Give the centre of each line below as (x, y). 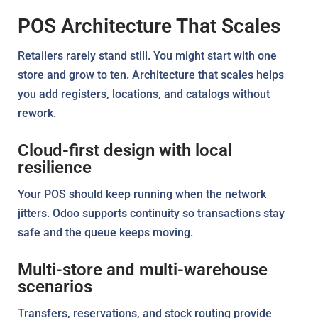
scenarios (55, 286)
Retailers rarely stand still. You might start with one (147, 55)
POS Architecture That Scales (149, 26)
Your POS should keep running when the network (142, 194)
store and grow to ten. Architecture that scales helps (151, 75)
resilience (55, 167)
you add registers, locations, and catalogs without (144, 94)
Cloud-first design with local (125, 150)
